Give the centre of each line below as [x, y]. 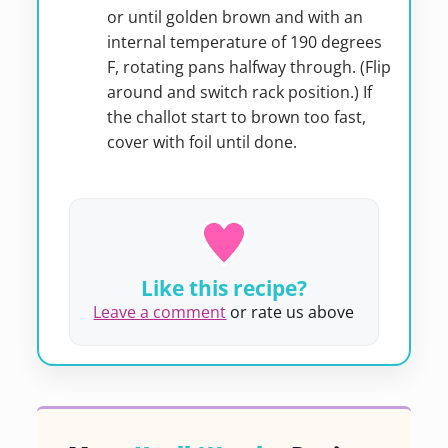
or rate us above [290, 312]
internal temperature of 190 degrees [244, 42]
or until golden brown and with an [234, 17]
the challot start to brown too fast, [236, 117]
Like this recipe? [223, 288]
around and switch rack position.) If [239, 92]
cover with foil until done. [201, 142]
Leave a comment [160, 312]
